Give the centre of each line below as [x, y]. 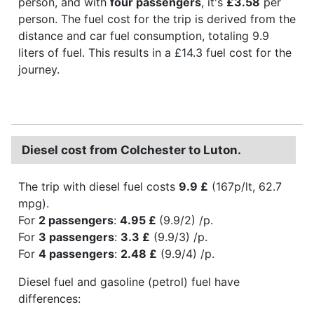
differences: [49, 298]
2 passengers [76, 220]
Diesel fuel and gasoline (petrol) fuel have [129, 281]
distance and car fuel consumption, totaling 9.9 [144, 35]
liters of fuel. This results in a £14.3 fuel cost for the [155, 52]
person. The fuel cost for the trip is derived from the [157, 19]
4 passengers [76, 253]
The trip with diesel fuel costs [98, 186]
